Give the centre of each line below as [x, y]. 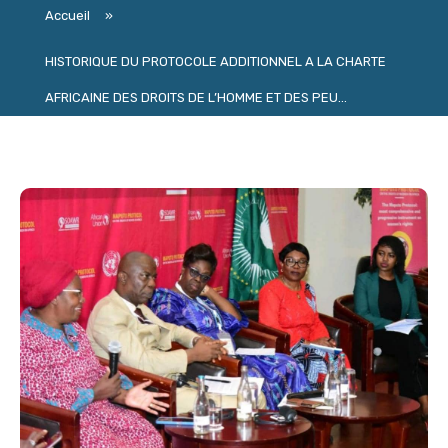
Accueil [67, 16]
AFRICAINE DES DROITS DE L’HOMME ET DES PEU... [196, 98]
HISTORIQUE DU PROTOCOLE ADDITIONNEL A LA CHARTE [215, 62]
